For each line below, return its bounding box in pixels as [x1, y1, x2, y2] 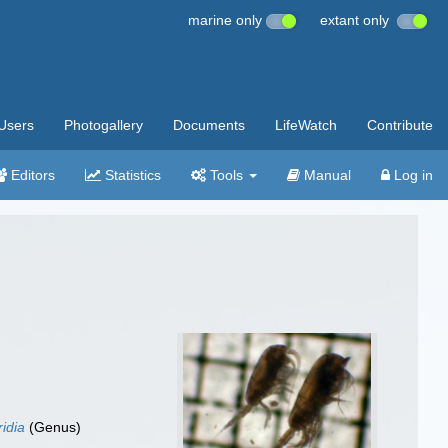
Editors [7, 167, 55, 183]
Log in [390, 167, 433, 183]
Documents [173, 117, 245, 133]
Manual [300, 167, 351, 183]
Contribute [367, 117, 433, 133]
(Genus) [25, 419, 82, 435]
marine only [188, 12, 266, 28]
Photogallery [64, 117, 143, 133]
